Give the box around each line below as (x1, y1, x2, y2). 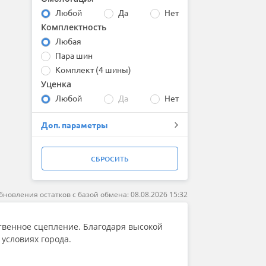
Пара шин (55, 50, 93, 61)
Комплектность (40, 21, 106, 33)
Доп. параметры (40, 119, 108, 131)
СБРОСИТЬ (90, 154, 129, 164)
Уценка (40, 78, 71, 90)
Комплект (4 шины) (55, 64, 131, 75)
